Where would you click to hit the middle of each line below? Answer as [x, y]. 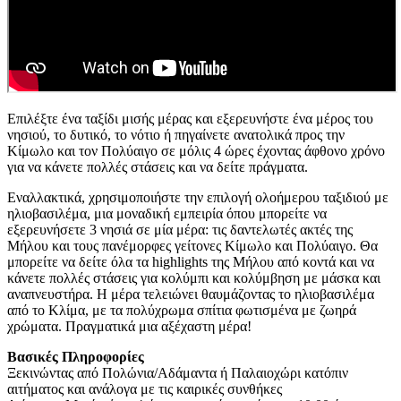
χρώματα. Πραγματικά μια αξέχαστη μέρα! [129, 327]
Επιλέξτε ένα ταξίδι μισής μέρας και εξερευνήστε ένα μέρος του [190, 119]
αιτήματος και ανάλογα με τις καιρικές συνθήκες [145, 389]
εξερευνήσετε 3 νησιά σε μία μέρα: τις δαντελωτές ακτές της [180, 230]
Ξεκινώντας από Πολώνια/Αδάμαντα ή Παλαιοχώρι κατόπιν [178, 373]
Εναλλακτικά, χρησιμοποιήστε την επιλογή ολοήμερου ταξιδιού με [198, 198]
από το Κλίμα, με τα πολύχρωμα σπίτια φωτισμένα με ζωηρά [182, 311]
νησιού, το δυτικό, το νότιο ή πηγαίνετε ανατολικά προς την [176, 135]
